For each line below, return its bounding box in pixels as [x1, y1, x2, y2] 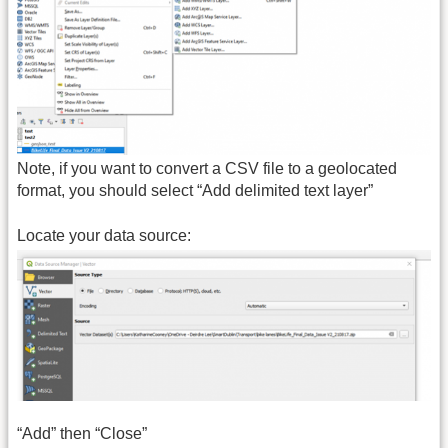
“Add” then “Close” [17, 425, 147, 443]
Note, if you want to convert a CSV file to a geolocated [17, 160, 397, 178]
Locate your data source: [17, 226, 191, 244]
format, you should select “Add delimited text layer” [17, 182, 373, 200]
